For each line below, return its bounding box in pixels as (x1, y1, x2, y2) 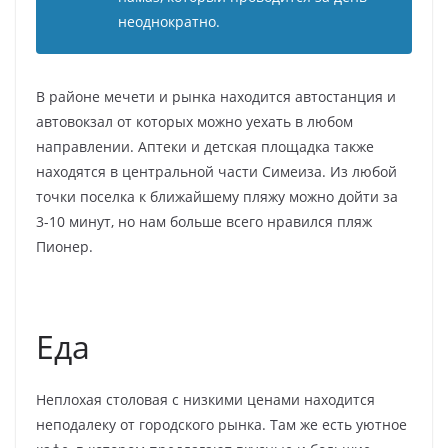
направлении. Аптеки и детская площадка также (36, 137, 374, 157)
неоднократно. (118, 12, 220, 32)
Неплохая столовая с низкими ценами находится (36, 390, 375, 410)
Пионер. (36, 237, 93, 257)
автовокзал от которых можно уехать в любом (36, 112, 353, 132)
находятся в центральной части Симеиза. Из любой (36, 162, 397, 182)
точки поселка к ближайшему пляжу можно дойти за (36, 187, 398, 207)
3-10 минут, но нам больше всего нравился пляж (36, 212, 372, 232)
